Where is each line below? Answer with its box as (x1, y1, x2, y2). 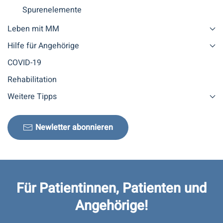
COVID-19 (7, 57, 41, 69)
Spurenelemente (22, 4, 82, 16)
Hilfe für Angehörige (7, 40, 79, 52)
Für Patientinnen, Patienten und (16, 178, 207, 198)
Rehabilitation (7, 74, 57, 86)
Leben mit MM (7, 23, 59, 35)
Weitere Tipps (7, 91, 57, 103)
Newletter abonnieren (35, 121, 113, 133)
